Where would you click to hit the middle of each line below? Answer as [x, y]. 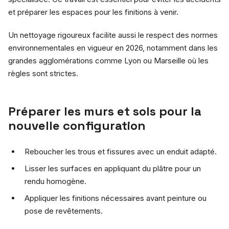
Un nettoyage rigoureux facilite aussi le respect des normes [113, 35]
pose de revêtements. [64, 211]
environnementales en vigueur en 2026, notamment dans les [113, 48]
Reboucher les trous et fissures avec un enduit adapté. [121, 151]
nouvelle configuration [77, 125]
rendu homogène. [55, 181]
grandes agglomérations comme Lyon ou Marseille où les [108, 60]
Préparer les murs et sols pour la [105, 111]
